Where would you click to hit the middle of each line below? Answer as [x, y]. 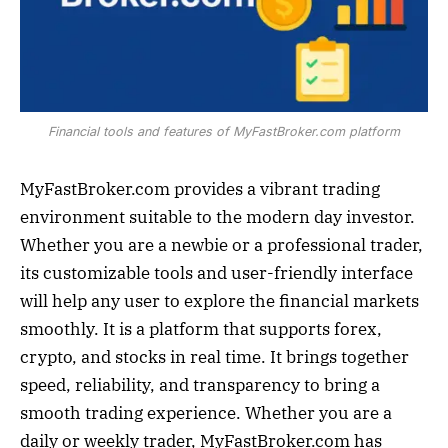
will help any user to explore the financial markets [219, 300]
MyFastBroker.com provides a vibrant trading [200, 188]
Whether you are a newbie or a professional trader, [221, 244]
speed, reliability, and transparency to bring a [200, 384]
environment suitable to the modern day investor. [217, 216]
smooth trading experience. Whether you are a [206, 412]
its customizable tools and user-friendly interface [216, 272]
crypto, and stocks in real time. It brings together [214, 356]
